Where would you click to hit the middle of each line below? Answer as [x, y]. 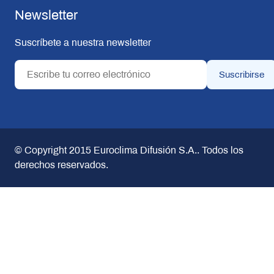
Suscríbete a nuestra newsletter [83, 43]
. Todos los [220, 150]
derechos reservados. [61, 165]
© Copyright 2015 [53, 150]
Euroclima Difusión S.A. [144, 150]
